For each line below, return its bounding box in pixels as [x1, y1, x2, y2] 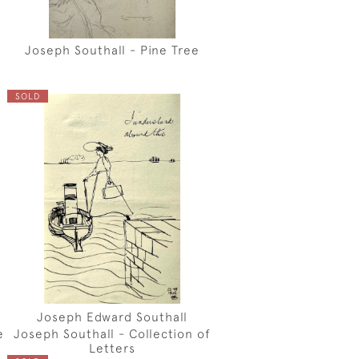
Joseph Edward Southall [36, 309, 188, 324]
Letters [88, 341, 135, 355]
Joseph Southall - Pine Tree [24, 42, 200, 57]
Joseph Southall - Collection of [13, 326, 211, 341]
